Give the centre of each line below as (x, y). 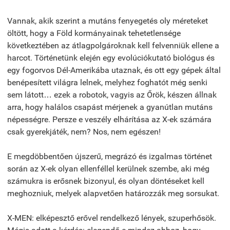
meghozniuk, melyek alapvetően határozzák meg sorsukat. (113, 193)
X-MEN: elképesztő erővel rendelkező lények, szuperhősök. (112, 218)
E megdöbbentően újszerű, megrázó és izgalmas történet (110, 156)
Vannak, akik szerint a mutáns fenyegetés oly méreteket (108, 21)
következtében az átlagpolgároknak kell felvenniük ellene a (113, 45)
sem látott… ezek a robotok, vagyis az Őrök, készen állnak (112, 94)
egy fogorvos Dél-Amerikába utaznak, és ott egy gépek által (114, 70)
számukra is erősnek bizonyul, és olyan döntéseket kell (106, 181)
